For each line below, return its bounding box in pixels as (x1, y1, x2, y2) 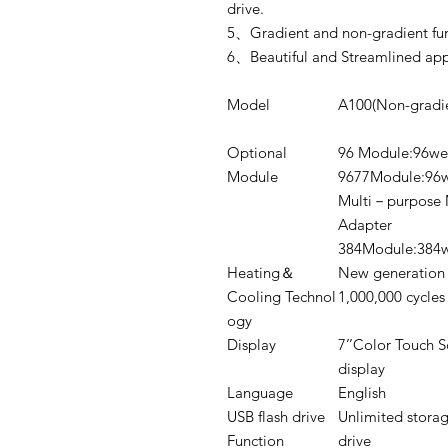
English (338, 383, 386, 402)
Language (227, 383, 293, 402)
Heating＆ (227, 263, 295, 282)
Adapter (338, 215, 392, 234)
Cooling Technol (227, 287, 336, 306)
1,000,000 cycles (338, 287, 445, 306)
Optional (227, 143, 287, 162)
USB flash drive (227, 407, 325, 426)
